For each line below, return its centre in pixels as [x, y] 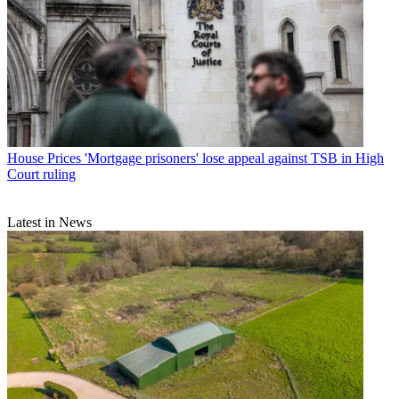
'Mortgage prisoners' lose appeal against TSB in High [234, 159]
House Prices [44, 159]
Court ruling [41, 175]
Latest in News [49, 223]
